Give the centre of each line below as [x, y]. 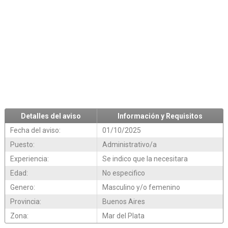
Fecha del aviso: [35, 131]
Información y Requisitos [160, 116]
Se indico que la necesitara [145, 159]
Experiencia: [29, 159]
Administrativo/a [129, 145]
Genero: [22, 188]
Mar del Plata [123, 216]
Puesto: [22, 145]
